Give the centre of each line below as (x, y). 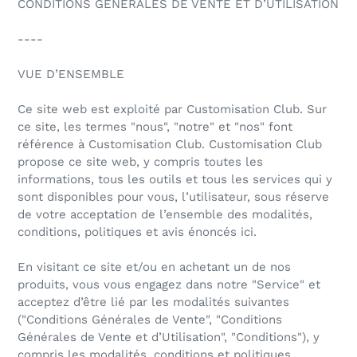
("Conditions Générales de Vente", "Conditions (150, 320)
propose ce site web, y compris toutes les (140, 162)
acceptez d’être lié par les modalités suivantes (153, 302)
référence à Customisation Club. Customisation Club (170, 145)
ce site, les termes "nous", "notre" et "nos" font (155, 127)
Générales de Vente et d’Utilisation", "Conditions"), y (169, 337)
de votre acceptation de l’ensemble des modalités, (165, 215)
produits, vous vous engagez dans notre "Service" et (169, 285)
